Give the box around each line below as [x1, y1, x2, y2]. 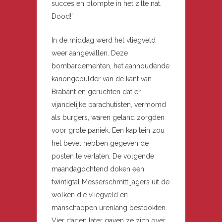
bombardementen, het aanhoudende [52, 62, 169, 70]
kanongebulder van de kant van [52, 75, 152, 83]
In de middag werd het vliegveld [52, 36, 156, 45]
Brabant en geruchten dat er [52, 88, 141, 96]
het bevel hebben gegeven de [52, 139, 149, 148]
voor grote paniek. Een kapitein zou [52, 126, 165, 135]
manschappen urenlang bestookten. [52, 204, 167, 212]
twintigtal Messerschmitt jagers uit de [52, 178, 169, 186]
